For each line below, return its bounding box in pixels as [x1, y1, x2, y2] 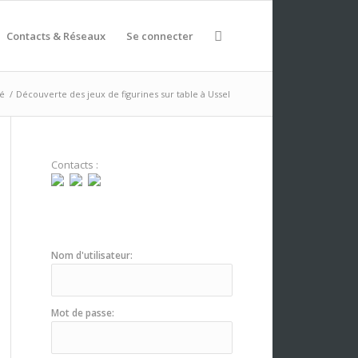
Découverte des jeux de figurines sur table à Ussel [16, 88, 230, 100]
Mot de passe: [50, 306, 114, 320]
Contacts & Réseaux [6, 29, 105, 43]
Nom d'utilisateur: [50, 249, 133, 262]
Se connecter [126, 29, 193, 43]
